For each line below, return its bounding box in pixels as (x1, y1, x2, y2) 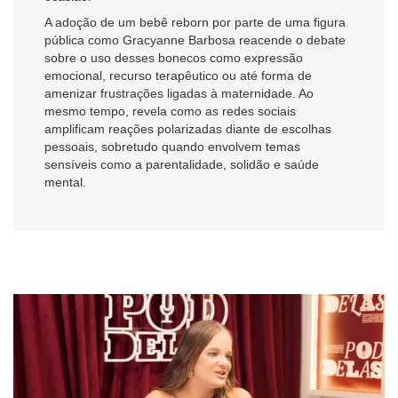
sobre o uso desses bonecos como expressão (44, 50, 303, 65)
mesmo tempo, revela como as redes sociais (44, 103, 296, 118)
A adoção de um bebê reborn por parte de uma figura (44, 14, 346, 29)
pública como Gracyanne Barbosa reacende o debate (44, 32, 346, 47)
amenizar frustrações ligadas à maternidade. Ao (44, 85, 314, 100)
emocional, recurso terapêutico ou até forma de (44, 68, 312, 83)
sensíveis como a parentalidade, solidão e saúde (44, 156, 319, 171)
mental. (44, 174, 86, 189)
